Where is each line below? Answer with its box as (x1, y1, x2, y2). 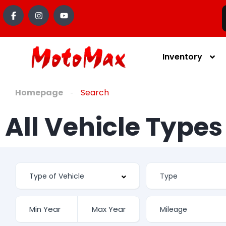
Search (81, 87, 109, 98)
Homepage (15, 87, 63, 98)
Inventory (162, 50, 203, 63)
